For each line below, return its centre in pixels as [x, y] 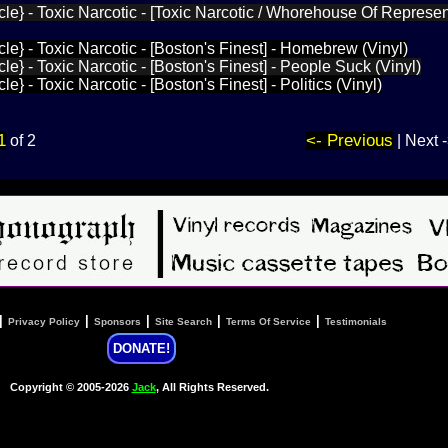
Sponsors [117, 321]
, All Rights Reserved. [212, 387]
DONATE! [141, 349]
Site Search [183, 321]
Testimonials [355, 321]
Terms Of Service [268, 321]
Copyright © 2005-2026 [70, 387]
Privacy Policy [43, 321]
